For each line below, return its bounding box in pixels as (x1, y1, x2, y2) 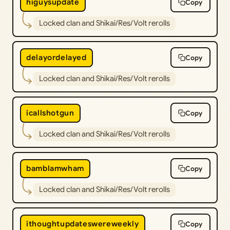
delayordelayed (26, 53, 87, 63)
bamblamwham (26, 164, 84, 174)
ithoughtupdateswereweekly (26, 219, 139, 229)
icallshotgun (26, 108, 74, 118)
